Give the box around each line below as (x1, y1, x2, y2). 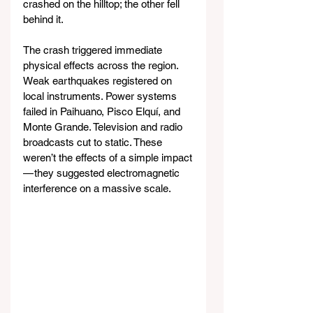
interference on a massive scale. (23, 182, 171, 195)
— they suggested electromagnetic (23, 167, 182, 180)
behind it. (23, 13, 64, 26)
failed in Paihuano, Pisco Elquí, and (23, 105, 183, 118)
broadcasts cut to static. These (23, 136, 165, 149)
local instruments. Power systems (23, 90, 180, 103)
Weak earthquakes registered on (23, 75, 175, 87)
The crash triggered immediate (23, 44, 165, 57)
